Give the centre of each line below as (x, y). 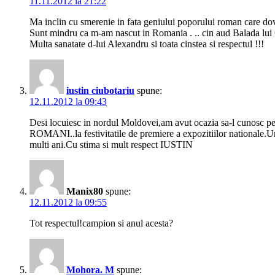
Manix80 (85, 192)
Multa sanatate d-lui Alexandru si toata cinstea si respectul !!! (147, 44)
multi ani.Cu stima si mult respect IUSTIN (111, 145)
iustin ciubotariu (100, 91)
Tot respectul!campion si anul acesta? (101, 223)
